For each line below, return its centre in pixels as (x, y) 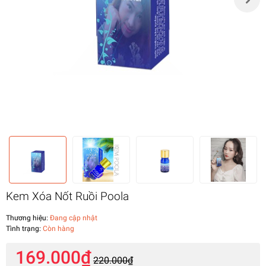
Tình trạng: (24, 228)
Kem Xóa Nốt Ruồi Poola (67, 196)
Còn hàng (58, 228)
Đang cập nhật (73, 218)
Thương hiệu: (27, 218)
